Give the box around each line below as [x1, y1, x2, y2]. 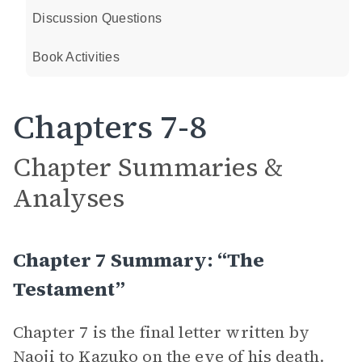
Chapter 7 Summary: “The [13, 246, 264, 273]
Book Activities [32, 50, 120, 64]
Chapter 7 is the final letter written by [13, 321, 309, 343]
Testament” [13, 276, 125, 302]
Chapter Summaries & [13, 149, 283, 185]
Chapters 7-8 [13, 105, 207, 149]
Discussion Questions [32, 11, 162, 25]
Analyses [13, 180, 124, 216]
